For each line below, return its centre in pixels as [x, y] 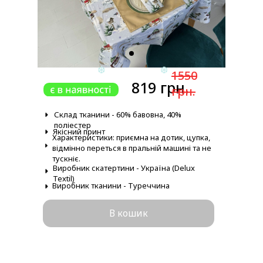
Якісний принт [79, 131]
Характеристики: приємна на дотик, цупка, [131, 137]
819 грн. [160, 87]
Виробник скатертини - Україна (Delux [124, 168]
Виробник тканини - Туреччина [111, 186]
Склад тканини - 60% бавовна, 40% [118, 114]
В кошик [129, 213]
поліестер [73, 125]
